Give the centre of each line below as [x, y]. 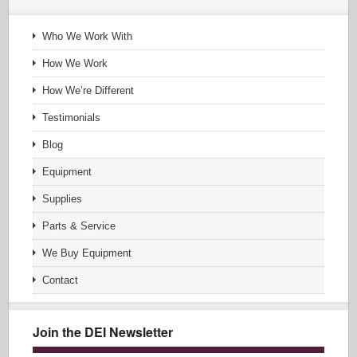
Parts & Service [79, 226]
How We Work [75, 63]
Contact [61, 280]
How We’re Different [88, 90]
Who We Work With [88, 36]
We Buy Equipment [87, 253]
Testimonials [72, 118]
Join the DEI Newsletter [103, 332]
